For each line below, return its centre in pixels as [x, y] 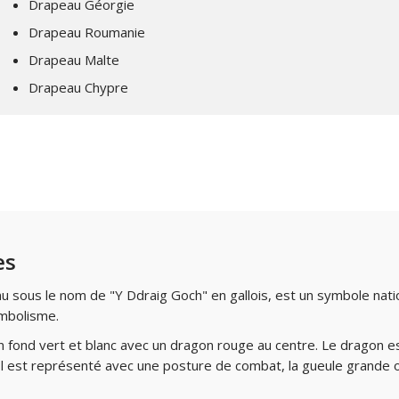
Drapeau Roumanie [87, 32]
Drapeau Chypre [78, 87]
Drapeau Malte [74, 60]
